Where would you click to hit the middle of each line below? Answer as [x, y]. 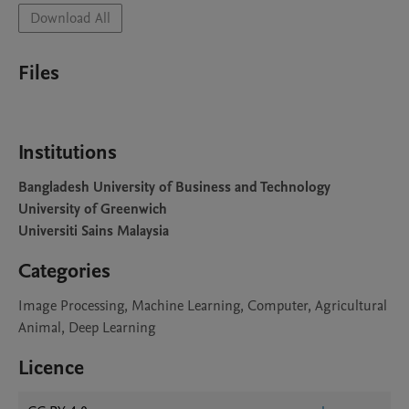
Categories [64, 271]
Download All [70, 18]
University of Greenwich [93, 209]
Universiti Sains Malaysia [94, 231]
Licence [51, 368]
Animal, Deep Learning [87, 328]
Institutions [68, 152]
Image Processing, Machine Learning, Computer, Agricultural [203, 306]
